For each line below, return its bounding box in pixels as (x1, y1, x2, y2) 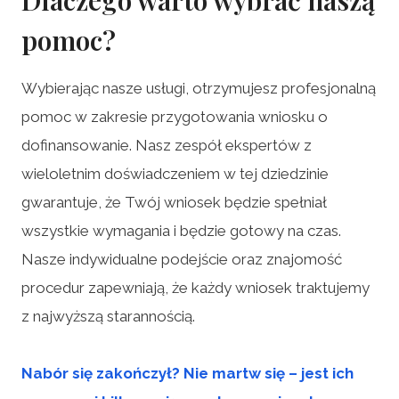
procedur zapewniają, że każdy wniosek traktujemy (21, 278, 370, 297)
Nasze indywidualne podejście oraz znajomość (21, 249, 342, 268)
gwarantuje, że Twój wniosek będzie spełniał (21, 192, 327, 211)
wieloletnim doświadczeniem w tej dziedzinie (21, 164, 329, 183)
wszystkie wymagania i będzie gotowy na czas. (21, 221, 341, 240)
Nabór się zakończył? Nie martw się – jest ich (21, 363, 354, 382)
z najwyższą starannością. (21, 306, 195, 325)
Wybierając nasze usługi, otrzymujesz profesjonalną (21, 78, 376, 97)
